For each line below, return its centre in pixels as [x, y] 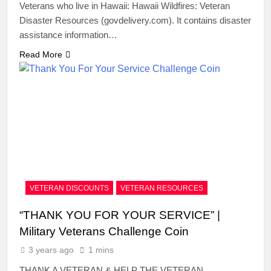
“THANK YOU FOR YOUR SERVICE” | [120, 215]
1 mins [101, 250]
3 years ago [51, 250]
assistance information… [68, 35]
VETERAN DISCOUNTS [69, 188]
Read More [41, 55]
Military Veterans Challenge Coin [104, 232]
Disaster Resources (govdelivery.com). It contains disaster [135, 21]
